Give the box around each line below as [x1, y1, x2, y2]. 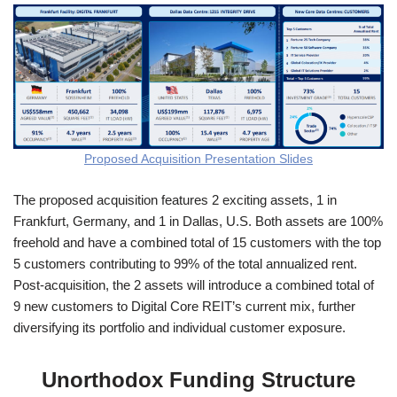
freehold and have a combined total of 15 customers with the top [13, 234, 381, 250]
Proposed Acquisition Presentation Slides [84, 152, 313, 166]
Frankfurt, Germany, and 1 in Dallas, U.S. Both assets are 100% [13, 213, 383, 229]
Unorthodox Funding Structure [42, 367, 355, 392]
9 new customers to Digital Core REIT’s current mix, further [13, 298, 355, 314]
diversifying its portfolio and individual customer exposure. [13, 319, 346, 335]
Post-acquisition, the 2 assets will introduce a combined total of [13, 276, 374, 292]
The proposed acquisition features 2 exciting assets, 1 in [13, 191, 337, 207]
